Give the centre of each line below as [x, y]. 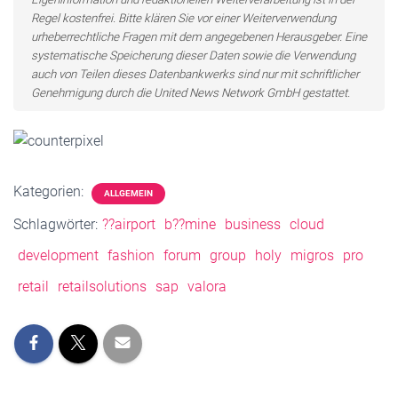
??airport [129, 225]
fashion [131, 256]
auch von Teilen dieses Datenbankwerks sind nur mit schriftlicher [195, 74]
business [253, 225]
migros [312, 256]
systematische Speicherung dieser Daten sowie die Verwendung [193, 56]
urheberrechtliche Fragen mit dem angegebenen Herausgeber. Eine [199, 37]
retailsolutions [102, 287]
